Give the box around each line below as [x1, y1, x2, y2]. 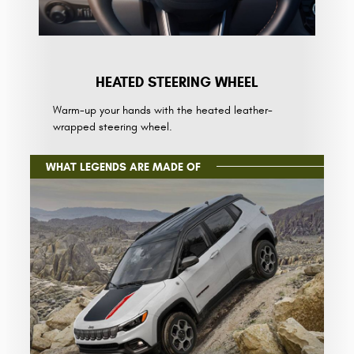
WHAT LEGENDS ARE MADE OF [46, 160, 201, 174]
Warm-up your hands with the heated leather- [52, 103, 273, 117]
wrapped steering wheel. [52, 119, 172, 134]
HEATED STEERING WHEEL [96, 73, 258, 91]
